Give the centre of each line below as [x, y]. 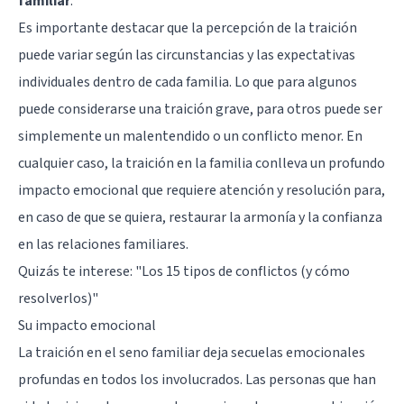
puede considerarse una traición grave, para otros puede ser [200, 109]
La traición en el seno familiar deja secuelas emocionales [192, 352]
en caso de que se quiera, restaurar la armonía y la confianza [200, 217]
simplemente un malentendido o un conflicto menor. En [190, 136]
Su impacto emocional [87, 325]
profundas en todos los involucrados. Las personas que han [197, 379]
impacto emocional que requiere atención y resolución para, [202, 190]
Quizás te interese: [77, 271]
